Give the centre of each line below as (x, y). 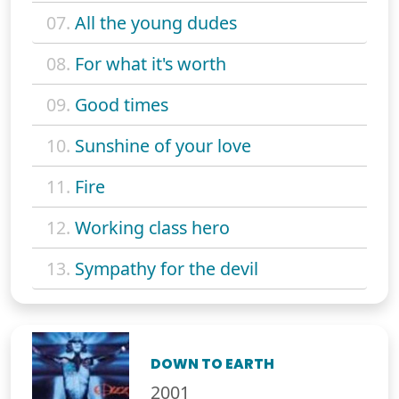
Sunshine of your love (163, 145)
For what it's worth (151, 63)
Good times (122, 104)
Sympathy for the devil (167, 268)
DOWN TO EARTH (213, 364)
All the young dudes (156, 22)
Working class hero (152, 227)
